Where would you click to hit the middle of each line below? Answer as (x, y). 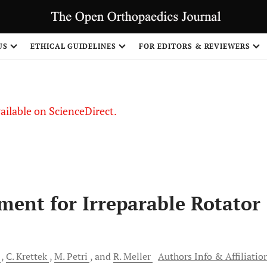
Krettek (32, 256)
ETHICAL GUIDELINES (73, 46)
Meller (137, 256)
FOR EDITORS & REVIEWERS (195, 46)
